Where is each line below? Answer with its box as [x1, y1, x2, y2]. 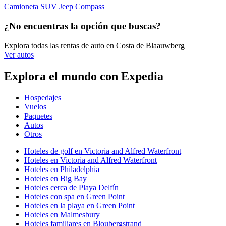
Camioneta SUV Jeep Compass [4, 2, 104, 11]
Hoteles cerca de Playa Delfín [24, 183, 119, 192]
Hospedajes [24, 93, 61, 102]
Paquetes [24, 111, 52, 120]
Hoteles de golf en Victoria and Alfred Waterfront [24, 146, 181, 155]
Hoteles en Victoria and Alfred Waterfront [24, 155, 157, 164]
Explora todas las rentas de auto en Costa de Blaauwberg [4, 41, 185, 50]
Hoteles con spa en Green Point [24, 192, 125, 201]
